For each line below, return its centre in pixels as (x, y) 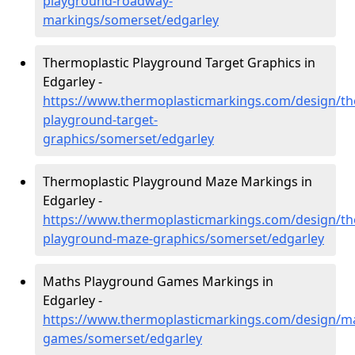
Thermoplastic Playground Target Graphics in (179, 63)
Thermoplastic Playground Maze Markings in (177, 181)
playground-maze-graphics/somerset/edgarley (183, 239)
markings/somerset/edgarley (131, 20)
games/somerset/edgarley (122, 338)
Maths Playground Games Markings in (158, 281)
